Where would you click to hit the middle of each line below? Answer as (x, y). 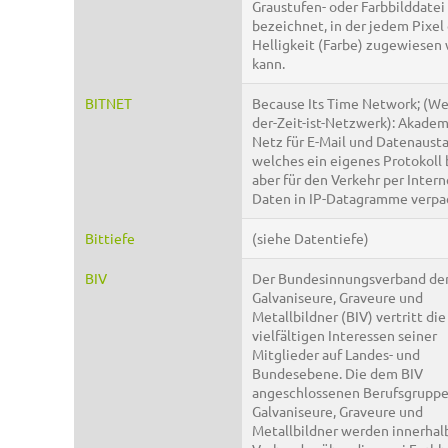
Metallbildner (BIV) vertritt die (349, 316)
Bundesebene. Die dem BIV (337, 373)
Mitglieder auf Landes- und (336, 354)
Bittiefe (110, 238)
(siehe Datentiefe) (310, 238)
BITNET (108, 103)
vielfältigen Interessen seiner (344, 335)
